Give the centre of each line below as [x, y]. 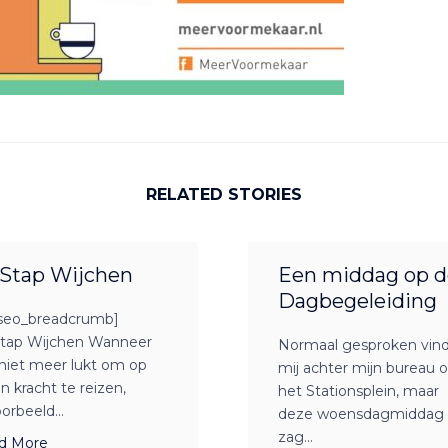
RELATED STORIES [224, 195]
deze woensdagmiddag [361, 414]
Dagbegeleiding [357, 301]
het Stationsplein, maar [358, 391]
